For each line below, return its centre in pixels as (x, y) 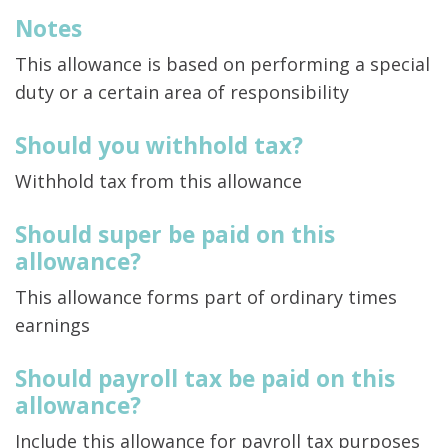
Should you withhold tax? (159, 146)
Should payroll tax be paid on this (205, 379)
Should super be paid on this (175, 235)
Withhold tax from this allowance (158, 181)
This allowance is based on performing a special (222, 64)
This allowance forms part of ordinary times (206, 297)
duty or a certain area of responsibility (182, 92)
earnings (52, 325)
